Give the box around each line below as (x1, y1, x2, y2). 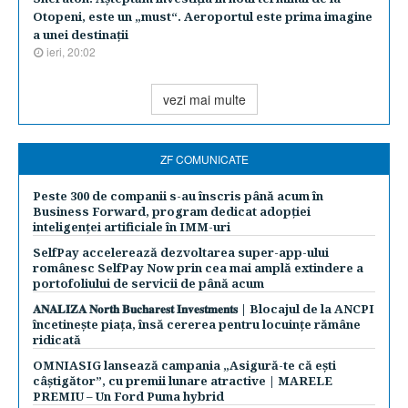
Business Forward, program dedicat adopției (33, 203, 311, 219)
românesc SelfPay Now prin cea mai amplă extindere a (33, 260, 363, 276)
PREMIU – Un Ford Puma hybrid (33, 388, 224, 404)
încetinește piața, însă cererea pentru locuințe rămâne (33, 316, 361, 332)
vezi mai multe (162, 90, 246, 108)
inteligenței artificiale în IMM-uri (33, 219, 230, 235)
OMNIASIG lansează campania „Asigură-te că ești (33, 357, 336, 373)
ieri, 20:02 (46, 44, 96, 59)
